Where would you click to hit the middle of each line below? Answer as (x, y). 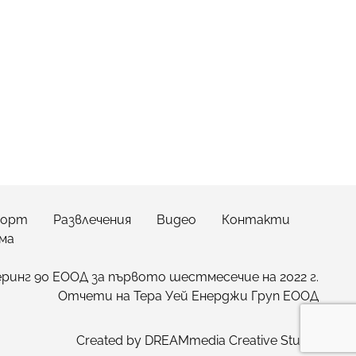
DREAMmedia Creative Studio (232, 340)
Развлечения (92, 219)
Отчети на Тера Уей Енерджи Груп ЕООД (188, 296)
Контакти (256, 219)
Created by (110, 340)
